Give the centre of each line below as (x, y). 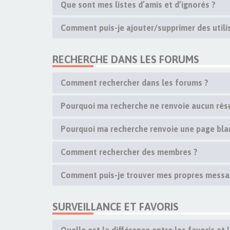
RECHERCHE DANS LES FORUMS (126, 59)
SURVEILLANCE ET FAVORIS (116, 207)
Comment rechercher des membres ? (129, 152)
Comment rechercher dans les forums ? (135, 83)
